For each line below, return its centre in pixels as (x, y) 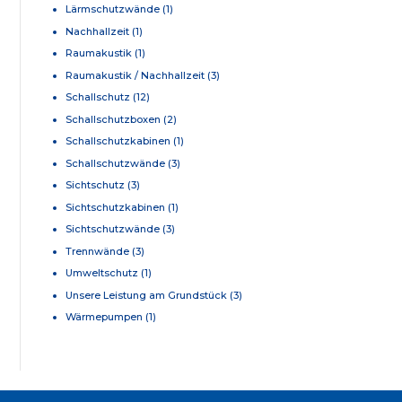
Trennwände (97, 251)
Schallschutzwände (115, 163)
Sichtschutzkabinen (115, 207)
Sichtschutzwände (113, 229)
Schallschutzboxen (113, 119)
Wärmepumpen (104, 317)
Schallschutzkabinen (118, 141)
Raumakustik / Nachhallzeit (135, 75)
